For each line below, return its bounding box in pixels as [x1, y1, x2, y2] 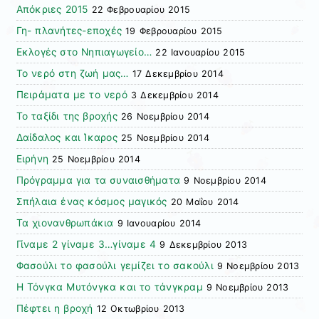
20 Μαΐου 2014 [170, 197, 239, 208]
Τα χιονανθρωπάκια [16, 217, 114, 229]
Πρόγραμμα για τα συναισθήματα [16, 174, 181, 187]
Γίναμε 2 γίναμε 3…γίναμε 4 [16, 239, 157, 251]
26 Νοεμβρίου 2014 [121, 111, 209, 122]
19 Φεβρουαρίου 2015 [125, 26, 223, 37]
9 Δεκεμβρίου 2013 [159, 239, 248, 251]
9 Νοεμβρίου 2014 [184, 175, 266, 187]
